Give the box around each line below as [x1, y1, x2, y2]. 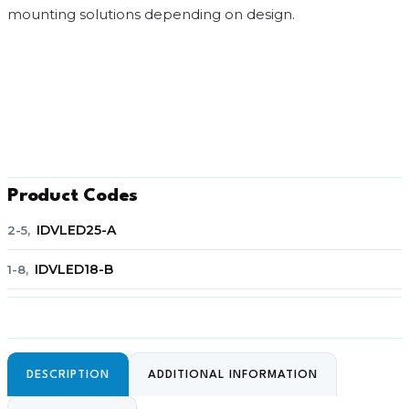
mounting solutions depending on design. [7, 5, 295, 23]
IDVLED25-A [37, 222, 117, 238]
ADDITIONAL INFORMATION [148, 369, 318, 381]
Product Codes [7, 187, 139, 205]
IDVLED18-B [35, 261, 114, 278]
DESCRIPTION [26, 369, 110, 381]
